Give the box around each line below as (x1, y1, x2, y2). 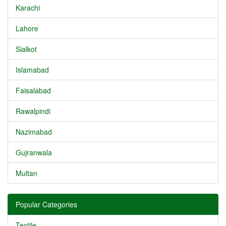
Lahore (16, 23, 38, 33)
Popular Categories (16, 199, 77, 209)
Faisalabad (16, 85, 51, 95)
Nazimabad (16, 127, 52, 137)
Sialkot (16, 44, 37, 54)
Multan (16, 168, 37, 178)
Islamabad (16, 65, 49, 75)
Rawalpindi (16, 106, 50, 116)
